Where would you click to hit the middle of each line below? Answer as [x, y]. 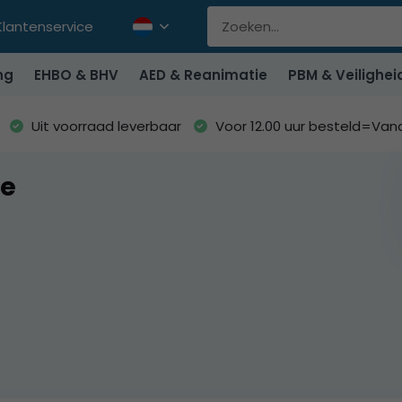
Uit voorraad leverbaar [104, 126]
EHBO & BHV [76, 74]
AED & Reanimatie [203, 74]
